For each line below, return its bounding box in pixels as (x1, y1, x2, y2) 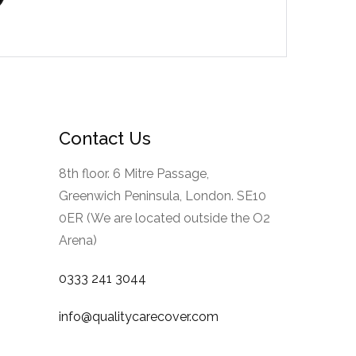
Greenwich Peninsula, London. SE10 (58, 188, 266, 203)
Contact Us (58, 127, 151, 149)
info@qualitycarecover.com (58, 308, 219, 324)
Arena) (58, 232, 97, 248)
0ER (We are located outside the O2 (58, 210, 270, 226)
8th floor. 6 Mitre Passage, (58, 165, 209, 181)
